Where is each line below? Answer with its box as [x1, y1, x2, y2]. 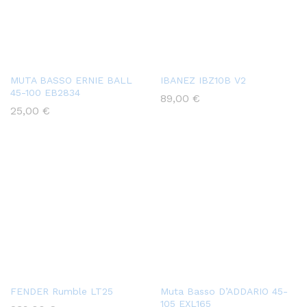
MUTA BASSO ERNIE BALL [10, 75, 132, 86]
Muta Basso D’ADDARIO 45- [160, 286, 288, 297]
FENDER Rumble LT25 [10, 286, 113, 297]
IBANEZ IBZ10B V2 [160, 75, 246, 86]
